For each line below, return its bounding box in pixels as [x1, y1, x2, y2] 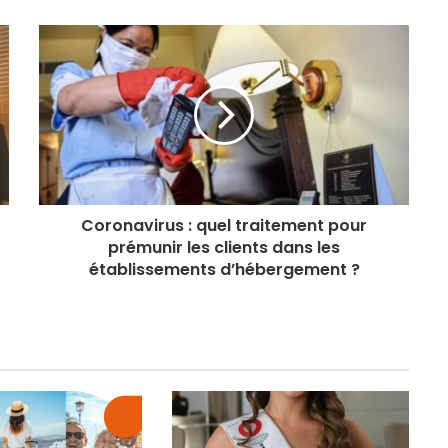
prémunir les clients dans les [108, 235, 340, 259]
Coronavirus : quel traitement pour [81, 213, 367, 237]
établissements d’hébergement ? [88, 257, 360, 281]
